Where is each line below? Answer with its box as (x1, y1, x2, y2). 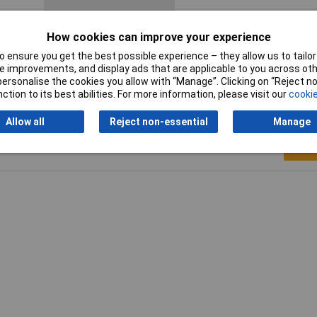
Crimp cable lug (180, 16, 250, 28)
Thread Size (49, 42, 107, 54)
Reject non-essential (109, 116, 208, 127)
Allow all (5, 116, 45, 127)
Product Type (49, 16, 113, 28)
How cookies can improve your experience (46, 30, 271, 44)
